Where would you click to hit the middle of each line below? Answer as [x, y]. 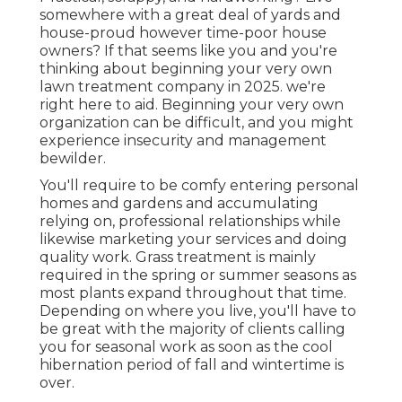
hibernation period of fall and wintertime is [192, 365]
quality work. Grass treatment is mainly [178, 258]
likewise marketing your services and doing [193, 240]
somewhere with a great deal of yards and [190, 15]
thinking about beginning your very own [186, 69]
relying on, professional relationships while [190, 222]
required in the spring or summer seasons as [198, 275]
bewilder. [73, 159]
